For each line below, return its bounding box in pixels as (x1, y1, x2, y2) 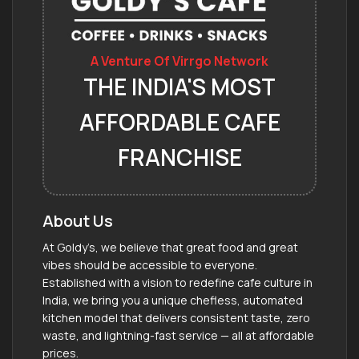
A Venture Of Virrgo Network (91, 51, 268, 70)
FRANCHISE (117, 141, 242, 172)
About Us (42, 209, 113, 232)
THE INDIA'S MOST (83, 71, 276, 102)
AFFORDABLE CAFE (79, 106, 280, 137)
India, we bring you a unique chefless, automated (42, 292, 303, 308)
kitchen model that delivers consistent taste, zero (42, 309, 310, 325)
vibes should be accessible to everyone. (42, 256, 257, 272)
